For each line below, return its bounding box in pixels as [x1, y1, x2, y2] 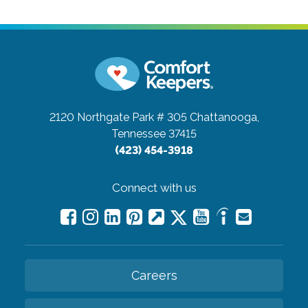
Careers [131, 268, 177, 283]
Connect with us [111, 181, 197, 195]
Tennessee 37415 [111, 127, 197, 141]
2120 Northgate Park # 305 [49, 111, 187, 124]
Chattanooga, [189, 111, 259, 124]
